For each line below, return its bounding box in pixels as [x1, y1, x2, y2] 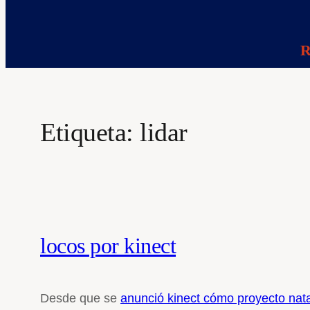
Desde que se [40, 291, 120, 305]
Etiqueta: [40, 118, 140, 147]
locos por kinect [40, 233, 176, 259]
